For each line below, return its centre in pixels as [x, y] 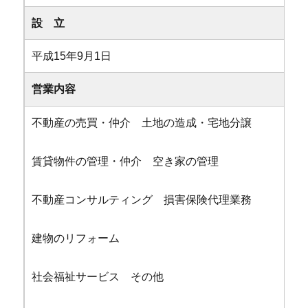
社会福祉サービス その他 [98, 276]
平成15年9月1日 [72, 56]
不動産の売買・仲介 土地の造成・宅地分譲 [142, 122]
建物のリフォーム [76, 238]
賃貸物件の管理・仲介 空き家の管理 [125, 161]
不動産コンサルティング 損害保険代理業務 [142, 199]
